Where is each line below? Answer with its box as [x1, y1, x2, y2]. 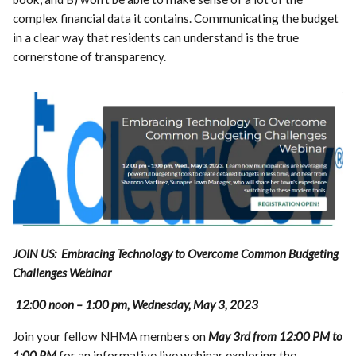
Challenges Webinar [13, 265, 112, 280]
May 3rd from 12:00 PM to [208, 328, 343, 343]
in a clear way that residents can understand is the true [13, 29, 300, 44]
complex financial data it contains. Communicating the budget [13, 10, 339, 25]
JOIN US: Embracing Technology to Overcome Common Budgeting [13, 246, 339, 261]
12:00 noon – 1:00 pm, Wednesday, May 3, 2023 [15, 296, 259, 311]
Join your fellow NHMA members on [13, 328, 209, 343]
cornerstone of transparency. [13, 48, 167, 64]
